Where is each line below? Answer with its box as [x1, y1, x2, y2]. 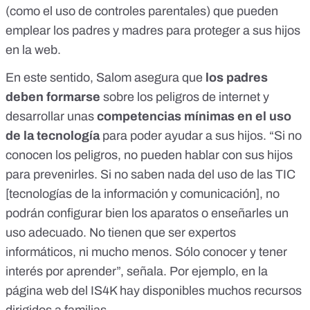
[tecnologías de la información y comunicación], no [6, 187, 280, 201]
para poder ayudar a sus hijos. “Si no [102, 129, 302, 143]
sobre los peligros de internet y [100, 90, 269, 104]
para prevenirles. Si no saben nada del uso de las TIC [6, 167, 295, 182]
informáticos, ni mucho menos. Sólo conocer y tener [6, 245, 287, 259]
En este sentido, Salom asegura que [6, 71, 206, 85]
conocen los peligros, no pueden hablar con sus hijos [6, 148, 293, 163]
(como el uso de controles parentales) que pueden [6, 4, 278, 19]
